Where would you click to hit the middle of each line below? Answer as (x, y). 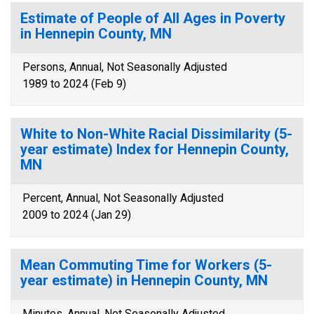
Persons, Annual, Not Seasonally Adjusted (125, 67)
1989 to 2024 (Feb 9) (74, 84)
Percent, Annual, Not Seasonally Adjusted (123, 198)
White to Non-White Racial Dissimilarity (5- (156, 134)
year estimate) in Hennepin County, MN (144, 280)
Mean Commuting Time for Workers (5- (146, 265)
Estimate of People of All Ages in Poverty (153, 18)
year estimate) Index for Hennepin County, (155, 149)
